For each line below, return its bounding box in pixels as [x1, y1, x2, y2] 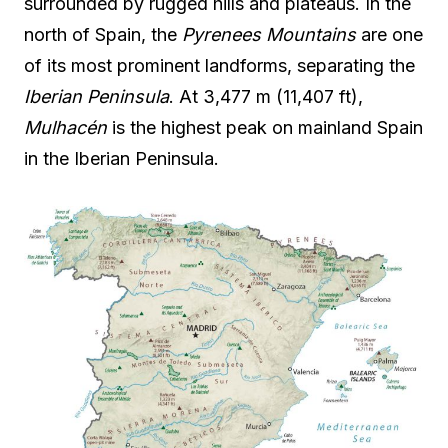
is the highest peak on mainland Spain [107, 116, 423, 138]
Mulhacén [24, 116, 107, 138]
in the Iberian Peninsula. [24, 147, 219, 169]
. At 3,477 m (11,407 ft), [169, 85, 363, 107]
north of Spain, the [24, 23, 182, 45]
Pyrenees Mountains [182, 23, 356, 45]
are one [356, 23, 423, 45]
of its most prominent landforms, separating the [24, 54, 415, 76]
